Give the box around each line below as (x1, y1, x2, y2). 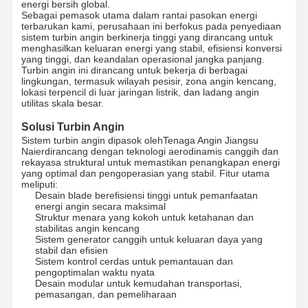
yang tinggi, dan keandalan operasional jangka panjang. (21, 53, 265, 65)
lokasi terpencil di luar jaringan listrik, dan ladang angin (21, 86, 259, 98)
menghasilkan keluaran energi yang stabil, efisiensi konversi (21, 42, 282, 54)
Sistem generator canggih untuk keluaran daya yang (34, 233, 263, 245)
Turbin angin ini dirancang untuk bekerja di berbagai (21, 64, 247, 76)
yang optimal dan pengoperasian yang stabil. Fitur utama (21, 167, 269, 179)
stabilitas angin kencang (34, 222, 140, 234)
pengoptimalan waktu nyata (34, 266, 155, 278)
